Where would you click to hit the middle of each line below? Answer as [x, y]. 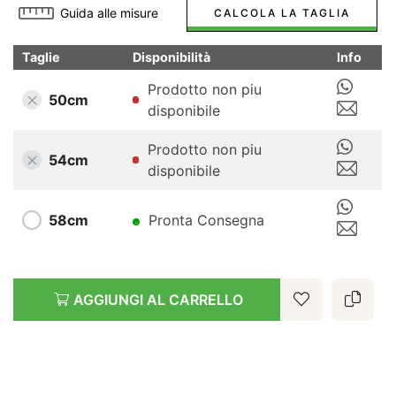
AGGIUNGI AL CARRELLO [159, 299]
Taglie [41, 57]
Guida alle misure [110, 12]
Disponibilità [171, 57]
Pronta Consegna [206, 220]
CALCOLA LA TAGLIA [282, 12]
